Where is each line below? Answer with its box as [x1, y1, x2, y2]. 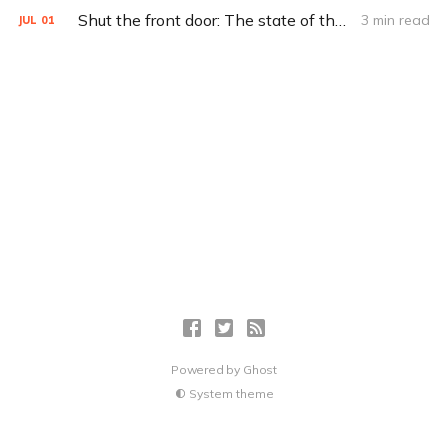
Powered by [171, 362, 243, 377]
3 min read [361, 11, 431, 29]
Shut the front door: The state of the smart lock [334, 10, 346, 30]
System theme [188, 386, 274, 401]
